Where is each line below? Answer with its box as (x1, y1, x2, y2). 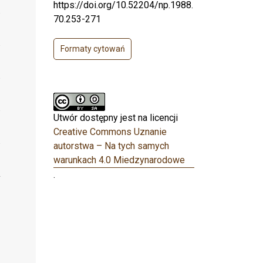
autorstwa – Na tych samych (53, 140, 169, 152)
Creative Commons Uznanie (53, 126, 167, 138)
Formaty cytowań (60, 44, 125, 54)
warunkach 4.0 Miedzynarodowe (53, 154, 185, 166)
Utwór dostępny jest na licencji (53, 112, 178, 124)
